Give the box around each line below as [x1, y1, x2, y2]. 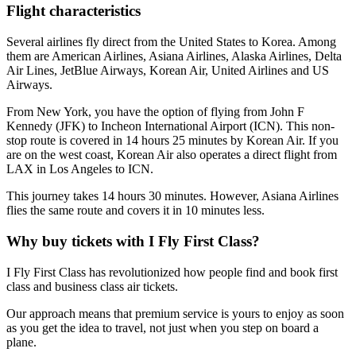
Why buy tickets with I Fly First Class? [6, 232, 260, 250]
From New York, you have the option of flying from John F [6, 105, 304, 119]
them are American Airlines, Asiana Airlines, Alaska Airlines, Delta [6, 49, 342, 64]
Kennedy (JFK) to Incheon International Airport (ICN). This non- [6, 119, 335, 133]
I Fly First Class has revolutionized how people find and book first [6, 265, 338, 279]
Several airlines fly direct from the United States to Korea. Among [6, 35, 336, 49]
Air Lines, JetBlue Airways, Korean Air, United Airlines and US [6, 64, 329, 78]
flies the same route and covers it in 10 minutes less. [6, 203, 265, 218]
